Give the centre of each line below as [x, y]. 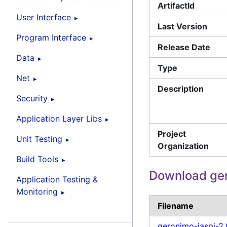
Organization [183, 146]
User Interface [44, 17]
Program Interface [51, 37]
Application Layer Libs [59, 118]
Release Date [184, 47]
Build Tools [37, 159]
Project [172, 134]
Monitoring [37, 191]
